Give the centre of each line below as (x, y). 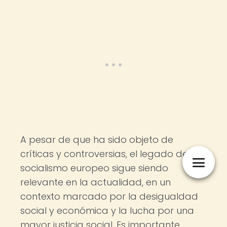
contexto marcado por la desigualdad (109, 196)
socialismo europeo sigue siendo (94, 168)
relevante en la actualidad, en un (96, 182)
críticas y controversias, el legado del (105, 154)
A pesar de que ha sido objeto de (97, 140)
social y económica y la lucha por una (107, 211)
